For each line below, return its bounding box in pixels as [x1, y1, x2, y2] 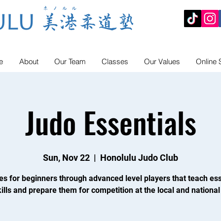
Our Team [54, 56, 86, 66]
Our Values [144, 56, 180, 66]
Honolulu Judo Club [100, 152, 178, 163]
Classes [102, 56, 128, 66]
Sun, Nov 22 [43, 152, 90, 163]
